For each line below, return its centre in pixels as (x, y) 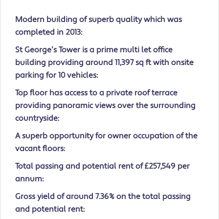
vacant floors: (40, 149)
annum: (29, 179)
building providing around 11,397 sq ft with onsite (104, 63)
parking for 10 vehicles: (56, 76)
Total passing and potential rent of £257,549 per (102, 166)
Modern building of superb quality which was (99, 20)
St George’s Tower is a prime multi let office (94, 50)
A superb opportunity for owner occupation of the (106, 136)
